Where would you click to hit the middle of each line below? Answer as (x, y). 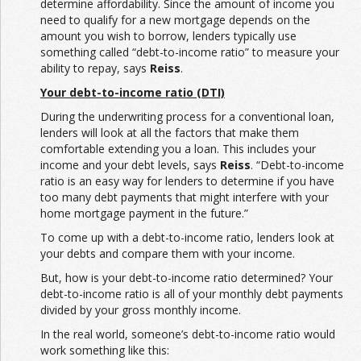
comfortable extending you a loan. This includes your (178, 149)
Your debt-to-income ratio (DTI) (133, 93)
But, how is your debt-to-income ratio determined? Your (187, 278)
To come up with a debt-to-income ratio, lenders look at (187, 238)
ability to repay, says (95, 68)
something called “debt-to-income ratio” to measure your (190, 52)
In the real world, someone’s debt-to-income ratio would (188, 334)
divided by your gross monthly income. (141, 310)
